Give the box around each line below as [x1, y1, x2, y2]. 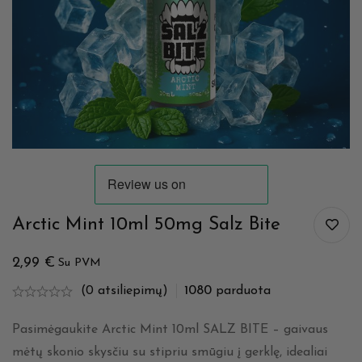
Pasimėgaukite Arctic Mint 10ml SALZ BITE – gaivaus [12, 323, 328, 337]
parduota [212, 284, 271, 298]
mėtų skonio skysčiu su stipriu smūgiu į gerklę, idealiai [12, 346, 327, 360]
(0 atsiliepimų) [81, 284, 168, 298]
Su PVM [58, 257, 101, 270]
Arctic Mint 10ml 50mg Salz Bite [12, 216, 280, 235]
